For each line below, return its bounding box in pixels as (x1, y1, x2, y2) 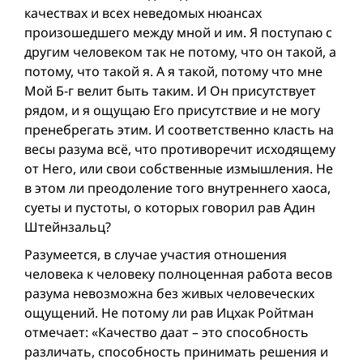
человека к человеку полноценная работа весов (24, 264, 332, 283)
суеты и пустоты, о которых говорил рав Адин (24, 198, 315, 216)
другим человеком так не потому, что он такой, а (24, 42, 336, 61)
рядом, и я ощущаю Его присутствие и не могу (24, 100, 320, 119)
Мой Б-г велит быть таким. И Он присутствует (24, 81, 316, 100)
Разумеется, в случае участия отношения (24, 245, 287, 263)
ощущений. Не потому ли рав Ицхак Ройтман (24, 303, 314, 322)
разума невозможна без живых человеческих (24, 284, 314, 302)
